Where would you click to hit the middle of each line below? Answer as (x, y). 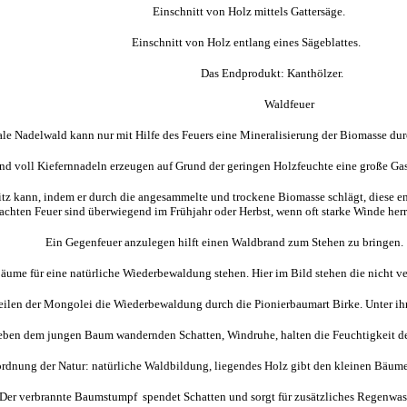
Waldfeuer (203, 104)
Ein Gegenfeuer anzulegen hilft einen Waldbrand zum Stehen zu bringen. (203, 242)
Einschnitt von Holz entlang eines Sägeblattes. (203, 42)
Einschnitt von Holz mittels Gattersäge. (203, 11)
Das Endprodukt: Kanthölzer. (203, 73)
